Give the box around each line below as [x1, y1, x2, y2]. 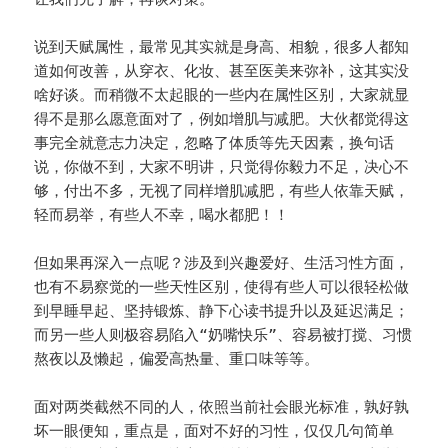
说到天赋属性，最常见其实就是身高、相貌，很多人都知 [34, 38, 410, 57]
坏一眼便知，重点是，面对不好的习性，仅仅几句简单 [34, 422, 395, 441]
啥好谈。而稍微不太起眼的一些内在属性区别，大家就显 [34, 86, 410, 105]
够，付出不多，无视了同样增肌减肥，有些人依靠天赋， [34, 182, 410, 201]
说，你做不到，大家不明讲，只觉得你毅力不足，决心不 [34, 158, 410, 177]
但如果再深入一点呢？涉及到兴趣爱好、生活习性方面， [34, 254, 410, 273]
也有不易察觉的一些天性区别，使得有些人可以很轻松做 [34, 278, 410, 297]
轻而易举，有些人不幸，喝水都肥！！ [34, 206, 290, 225]
